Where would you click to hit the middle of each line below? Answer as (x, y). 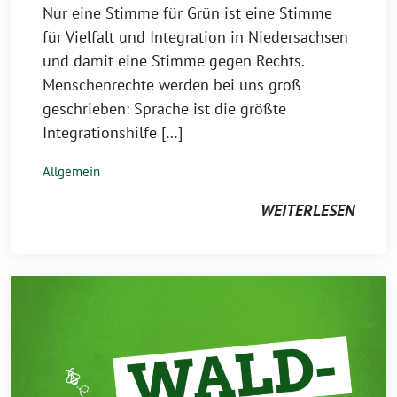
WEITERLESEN (307, 210)
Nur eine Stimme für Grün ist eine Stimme (187, 13)
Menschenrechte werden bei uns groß (172, 85)
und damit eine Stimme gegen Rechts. (173, 61)
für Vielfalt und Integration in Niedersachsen (195, 37)
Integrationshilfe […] (113, 132)
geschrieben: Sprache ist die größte (164, 109)
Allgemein (71, 171)
